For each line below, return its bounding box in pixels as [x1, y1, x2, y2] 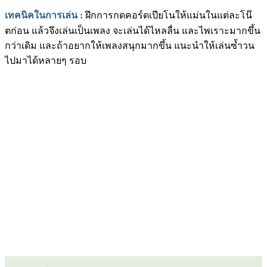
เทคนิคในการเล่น [5, 10, 77, 20]
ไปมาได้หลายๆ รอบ [5, 55, 86, 66]
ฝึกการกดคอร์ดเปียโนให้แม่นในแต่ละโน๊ [83, 10, 252, 20]
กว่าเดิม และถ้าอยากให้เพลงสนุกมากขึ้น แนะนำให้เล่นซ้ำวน [5, 40, 254, 51]
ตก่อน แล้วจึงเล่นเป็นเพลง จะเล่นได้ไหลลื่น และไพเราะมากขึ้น [5, 25, 260, 36]
